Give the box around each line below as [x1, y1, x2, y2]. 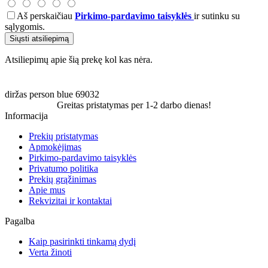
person [29, 89, 54, 99]
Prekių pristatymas [29, 130, 98, 141]
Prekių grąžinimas [29, 173, 96, 184]
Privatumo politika [29, 163, 98, 173]
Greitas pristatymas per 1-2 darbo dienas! [57, 99, 211, 110]
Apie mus [29, 184, 65, 195]
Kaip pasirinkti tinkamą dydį [29, 236, 136, 246]
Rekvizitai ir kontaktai [29, 195, 112, 206]
